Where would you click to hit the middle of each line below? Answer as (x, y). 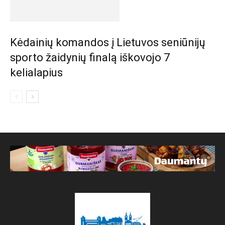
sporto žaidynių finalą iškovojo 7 (90, 58)
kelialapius (36, 73)
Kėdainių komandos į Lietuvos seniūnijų (108, 42)
